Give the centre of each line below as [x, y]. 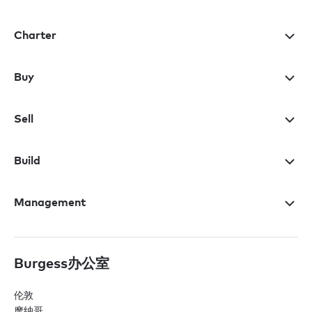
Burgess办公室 [62, 263]
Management [50, 202]
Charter [35, 35]
